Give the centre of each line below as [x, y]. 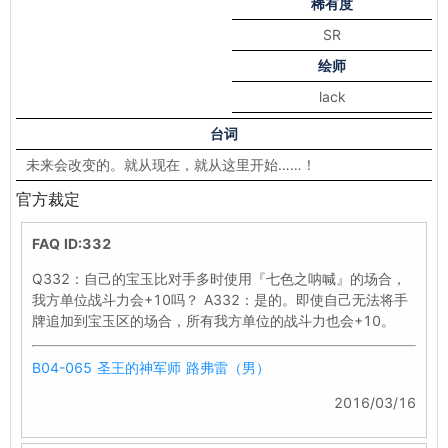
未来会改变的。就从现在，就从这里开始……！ [171, 164]
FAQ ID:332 [72, 243]
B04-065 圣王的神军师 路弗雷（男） [151, 367]
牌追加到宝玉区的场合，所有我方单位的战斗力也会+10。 [213, 320]
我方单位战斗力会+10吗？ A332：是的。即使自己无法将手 [220, 299]
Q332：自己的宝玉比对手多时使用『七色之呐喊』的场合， [219, 278]
